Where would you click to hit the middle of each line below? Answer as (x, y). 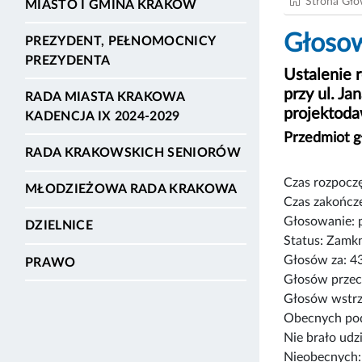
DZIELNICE (59, 226)
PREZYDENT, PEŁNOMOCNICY (120, 41)
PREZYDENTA (68, 60)
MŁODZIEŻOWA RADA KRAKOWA (131, 189)
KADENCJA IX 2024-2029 (103, 116)
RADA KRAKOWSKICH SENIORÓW (133, 153)
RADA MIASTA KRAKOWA (105, 97)
